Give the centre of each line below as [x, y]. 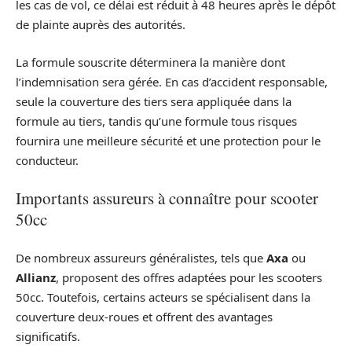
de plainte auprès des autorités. [101, 25]
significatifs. [48, 336]
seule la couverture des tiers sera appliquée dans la [154, 101]
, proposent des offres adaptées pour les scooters [189, 277]
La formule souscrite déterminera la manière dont [150, 62]
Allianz [36, 277]
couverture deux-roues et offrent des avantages [144, 316]
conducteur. [47, 160]
